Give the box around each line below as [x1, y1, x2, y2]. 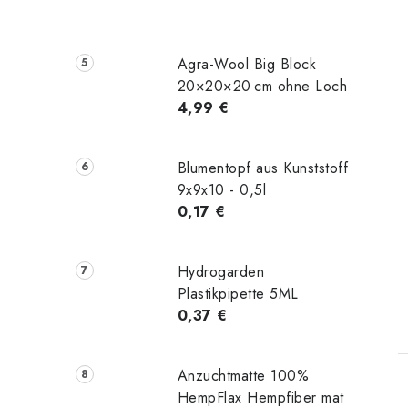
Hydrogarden [177, 260, 265, 282]
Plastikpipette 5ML [177, 282, 299, 304]
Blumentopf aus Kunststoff [177, 158, 349, 179]
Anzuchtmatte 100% [177, 364, 310, 386]
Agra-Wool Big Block [177, 54, 317, 76]
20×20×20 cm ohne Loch [177, 76, 348, 97]
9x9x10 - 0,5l [177, 179, 267, 201]
